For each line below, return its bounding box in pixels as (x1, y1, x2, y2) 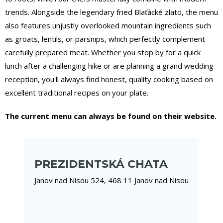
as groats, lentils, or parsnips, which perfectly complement (5, 33, 205, 44)
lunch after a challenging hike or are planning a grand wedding (5, 60, 214, 71)
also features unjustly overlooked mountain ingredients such (5, 20, 211, 30)
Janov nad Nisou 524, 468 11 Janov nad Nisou (34, 175, 189, 185)
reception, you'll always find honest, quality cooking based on (5, 74, 213, 84)
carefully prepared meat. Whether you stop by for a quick (5, 47, 201, 57)
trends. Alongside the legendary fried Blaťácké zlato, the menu (5, 6, 218, 17)
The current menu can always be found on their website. (5, 111, 217, 121)
